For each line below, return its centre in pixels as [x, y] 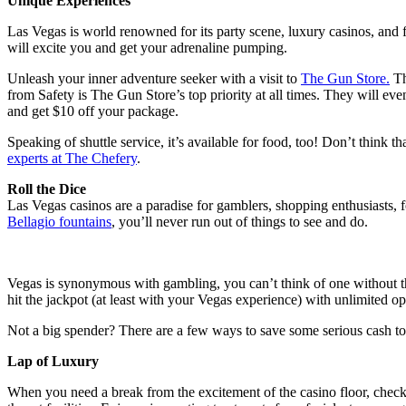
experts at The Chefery [72, 159]
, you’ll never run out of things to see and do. [240, 222]
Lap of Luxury [53, 362]
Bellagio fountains [59, 222]
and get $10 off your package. [93, 111]
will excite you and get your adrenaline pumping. [147, 48]
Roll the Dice [47, 189]
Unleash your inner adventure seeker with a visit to [154, 79]
